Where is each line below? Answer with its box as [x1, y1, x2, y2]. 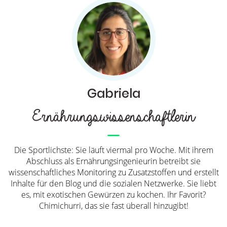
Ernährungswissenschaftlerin [28, 105, 192, 127]
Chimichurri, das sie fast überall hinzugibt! [39, 200, 188, 212]
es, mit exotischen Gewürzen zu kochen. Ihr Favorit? [21, 189, 206, 201]
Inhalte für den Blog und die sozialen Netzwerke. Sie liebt [11, 178, 216, 190]
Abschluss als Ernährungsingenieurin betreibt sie [26, 156, 201, 167]
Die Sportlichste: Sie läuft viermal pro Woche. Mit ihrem [14, 144, 213, 156]
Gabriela [87, 85, 140, 102]
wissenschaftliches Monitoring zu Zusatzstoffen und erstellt [8, 167, 219, 178]
